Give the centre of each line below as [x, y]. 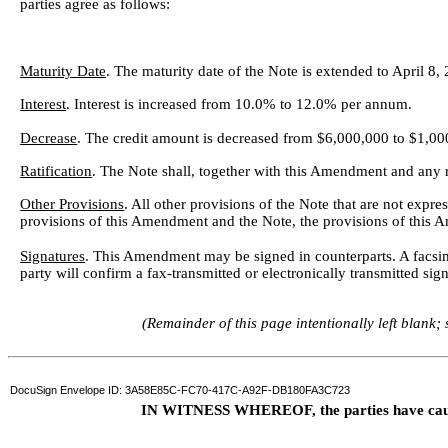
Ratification [56, 170]
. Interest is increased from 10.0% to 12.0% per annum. [239, 104]
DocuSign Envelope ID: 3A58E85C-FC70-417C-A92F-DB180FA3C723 [180, 390]
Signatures [53, 255]
